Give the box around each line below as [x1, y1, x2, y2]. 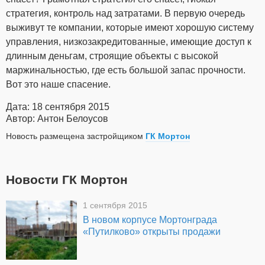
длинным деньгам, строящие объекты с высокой [6, 50, 218, 62]
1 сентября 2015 [83, 201, 147, 211]
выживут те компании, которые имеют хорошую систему [6, 22, 254, 34]
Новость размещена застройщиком [6, 131, 146, 142]
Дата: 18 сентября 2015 [6, 101, 109, 113]
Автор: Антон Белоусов [6, 113, 108, 125]
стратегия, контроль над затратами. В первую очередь [6, 8, 245, 20]
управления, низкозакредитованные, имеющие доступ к [6, 36, 251, 48]
